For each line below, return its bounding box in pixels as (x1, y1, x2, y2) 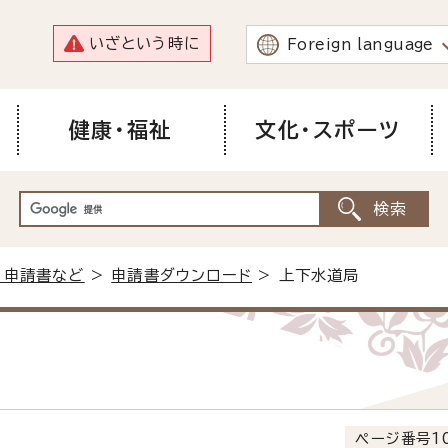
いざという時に (88, 36, 200, 52)
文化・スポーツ (255, 118, 401, 141)
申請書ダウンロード (111, 267, 253, 283)
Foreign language (287, 36, 434, 52)
